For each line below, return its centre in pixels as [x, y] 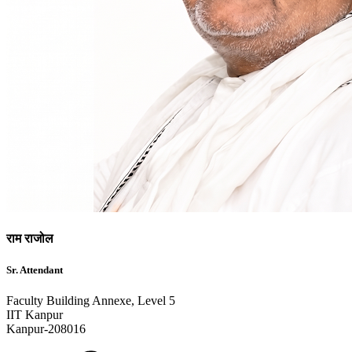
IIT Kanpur [35, 314]
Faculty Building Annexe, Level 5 [91, 300]
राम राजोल [30, 239]
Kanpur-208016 [46, 328]
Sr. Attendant [35, 269]
